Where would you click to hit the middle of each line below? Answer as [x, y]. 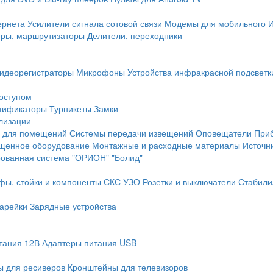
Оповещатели [224, 133]
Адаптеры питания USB [89, 243]
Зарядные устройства [73, 206]
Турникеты [70, 108]
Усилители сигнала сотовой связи [95, 23]
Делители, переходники [135, 35]
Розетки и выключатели [189, 182]
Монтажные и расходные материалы [166, 145]
